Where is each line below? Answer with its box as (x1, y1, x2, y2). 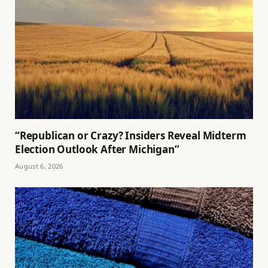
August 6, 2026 (15, 161, 63, 170)
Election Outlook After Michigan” (15, 142, 179, 156)
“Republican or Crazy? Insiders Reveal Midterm (15, 128, 246, 142)
